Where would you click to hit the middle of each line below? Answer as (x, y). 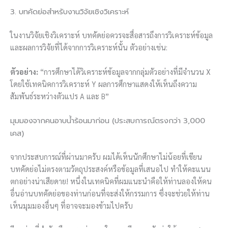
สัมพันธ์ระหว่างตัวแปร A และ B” (60, 96)
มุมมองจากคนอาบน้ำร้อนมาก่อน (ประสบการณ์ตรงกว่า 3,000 (108, 120)
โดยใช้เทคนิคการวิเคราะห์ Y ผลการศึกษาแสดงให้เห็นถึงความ (104, 83)
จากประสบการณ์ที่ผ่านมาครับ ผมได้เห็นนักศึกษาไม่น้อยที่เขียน (106, 156)
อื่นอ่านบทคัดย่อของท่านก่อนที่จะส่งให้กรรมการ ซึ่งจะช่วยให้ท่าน (110, 193)
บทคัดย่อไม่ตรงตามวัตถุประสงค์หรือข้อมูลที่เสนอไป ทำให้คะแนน (110, 168)
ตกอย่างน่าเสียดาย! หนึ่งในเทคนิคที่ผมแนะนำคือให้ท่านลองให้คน (111, 181)
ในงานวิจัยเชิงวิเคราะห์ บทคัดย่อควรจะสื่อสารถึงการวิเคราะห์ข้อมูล (111, 35)
